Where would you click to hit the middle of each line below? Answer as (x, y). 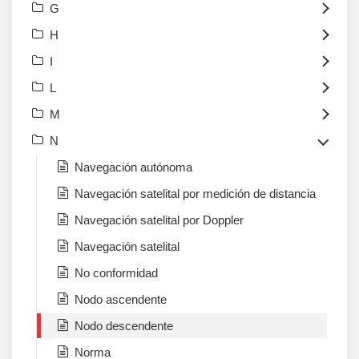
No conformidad (116, 273)
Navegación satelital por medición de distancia (195, 194)
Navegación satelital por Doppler (159, 220)
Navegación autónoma (133, 167)
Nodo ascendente (121, 300)
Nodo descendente (124, 326)
